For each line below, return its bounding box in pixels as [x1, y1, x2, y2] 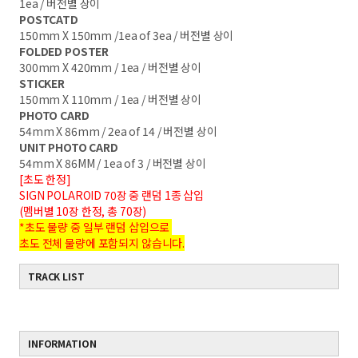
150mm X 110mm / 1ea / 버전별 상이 [19, 91, 202, 107]
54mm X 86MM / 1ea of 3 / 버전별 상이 [19, 155, 206, 171]
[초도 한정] [19, 171, 72, 187]
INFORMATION [28, 336, 97, 350]
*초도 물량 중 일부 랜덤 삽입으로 [19, 219, 173, 235]
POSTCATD [19, 11, 78, 27]
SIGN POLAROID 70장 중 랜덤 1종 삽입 [19, 187, 205, 203]
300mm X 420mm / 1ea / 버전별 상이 [19, 59, 202, 75]
